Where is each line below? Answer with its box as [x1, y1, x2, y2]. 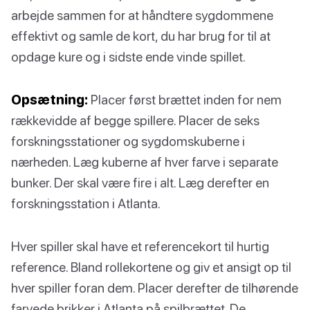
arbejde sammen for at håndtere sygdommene [11, 6, 273, 23]
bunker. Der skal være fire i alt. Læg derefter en [11, 174, 269, 190]
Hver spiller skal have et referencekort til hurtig [11, 237, 269, 254]
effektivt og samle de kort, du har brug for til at [11, 27, 271, 44]
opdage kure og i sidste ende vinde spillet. [11, 48, 246, 64]
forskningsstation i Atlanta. [11, 194, 161, 211]
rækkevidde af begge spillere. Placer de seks [11, 111, 259, 128]
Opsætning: [11, 91, 88, 107]
